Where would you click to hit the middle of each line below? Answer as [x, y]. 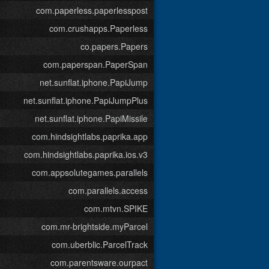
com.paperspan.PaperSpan [95, 64]
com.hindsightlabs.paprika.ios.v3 [86, 154]
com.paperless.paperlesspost [92, 10]
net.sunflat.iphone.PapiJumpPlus [86, 100]
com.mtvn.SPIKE [116, 208]
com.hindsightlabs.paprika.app [90, 136]
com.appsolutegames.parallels [90, 172]
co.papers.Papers [114, 46]
